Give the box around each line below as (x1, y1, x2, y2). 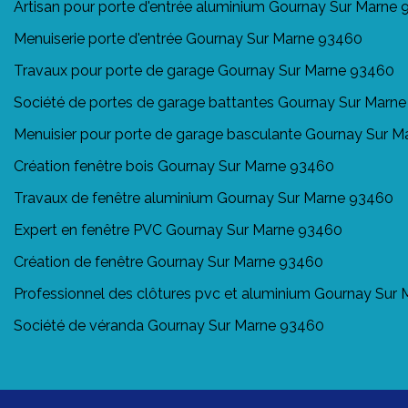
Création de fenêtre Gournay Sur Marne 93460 (14, 252, 323, 270)
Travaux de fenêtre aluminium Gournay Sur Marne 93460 (14, 189, 393, 207)
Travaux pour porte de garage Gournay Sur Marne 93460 (14, 61, 394, 79)
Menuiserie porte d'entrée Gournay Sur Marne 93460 (14, 29, 362, 47)
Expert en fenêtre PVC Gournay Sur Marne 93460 (14, 220, 342, 239)
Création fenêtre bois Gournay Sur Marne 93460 (14, 157, 334, 175)
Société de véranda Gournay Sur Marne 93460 (14, 316, 324, 334)
